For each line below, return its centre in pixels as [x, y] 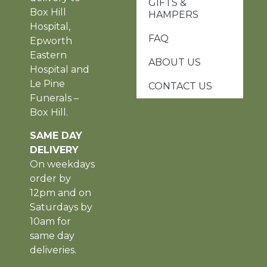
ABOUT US [175, 63]
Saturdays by [61, 207]
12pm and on [60, 193]
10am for [50, 221]
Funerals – [54, 98]
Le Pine [47, 84]
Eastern [48, 55]
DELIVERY [54, 150]
